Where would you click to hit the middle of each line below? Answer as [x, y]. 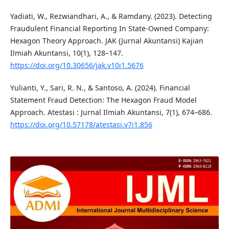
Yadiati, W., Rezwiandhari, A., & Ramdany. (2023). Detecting [111, 16]
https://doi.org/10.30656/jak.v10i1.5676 [77, 65]
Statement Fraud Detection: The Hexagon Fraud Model [103, 100]
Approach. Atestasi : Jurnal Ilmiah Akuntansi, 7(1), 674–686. [111, 112]
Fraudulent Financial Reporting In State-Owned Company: [109, 28]
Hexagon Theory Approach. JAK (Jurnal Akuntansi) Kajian [107, 40]
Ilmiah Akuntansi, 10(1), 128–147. [66, 53]
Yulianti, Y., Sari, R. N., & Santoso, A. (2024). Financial [100, 87]
